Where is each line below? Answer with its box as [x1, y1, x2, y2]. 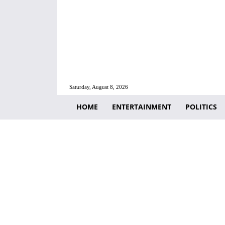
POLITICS [185, 101, 217, 111]
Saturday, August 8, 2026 [69, 84, 128, 90]
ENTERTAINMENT [112, 101, 171, 111]
